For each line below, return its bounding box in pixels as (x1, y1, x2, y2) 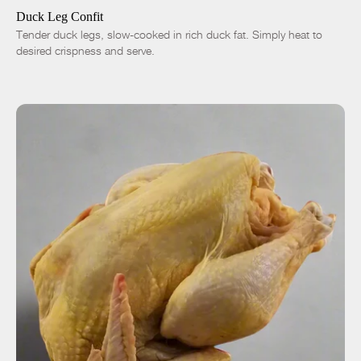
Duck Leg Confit (16, 10, 103, 23)
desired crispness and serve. (16, 44, 155, 57)
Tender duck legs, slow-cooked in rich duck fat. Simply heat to (16, 27, 322, 41)
